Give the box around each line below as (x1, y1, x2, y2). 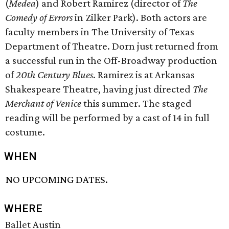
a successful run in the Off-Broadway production (5, 54, 217, 66)
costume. (5, 126, 45, 138)
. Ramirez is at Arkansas (93, 68, 195, 81)
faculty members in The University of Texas (5, 26, 194, 38)
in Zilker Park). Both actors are (73, 11, 207, 24)
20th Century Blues (16, 68, 93, 81)
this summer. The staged (81, 97, 192, 109)
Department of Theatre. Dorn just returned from (5, 40, 218, 52)
